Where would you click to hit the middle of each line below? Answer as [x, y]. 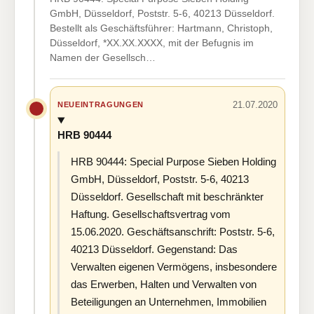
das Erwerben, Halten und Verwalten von [164, 285]
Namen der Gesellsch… [103, 57]
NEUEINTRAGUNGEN [101, 105]
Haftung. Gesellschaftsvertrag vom [151, 214]
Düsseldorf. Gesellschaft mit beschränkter [167, 197]
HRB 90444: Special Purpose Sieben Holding [173, 162]
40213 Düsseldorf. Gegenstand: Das [154, 250]
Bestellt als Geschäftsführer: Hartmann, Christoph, [161, 28]
